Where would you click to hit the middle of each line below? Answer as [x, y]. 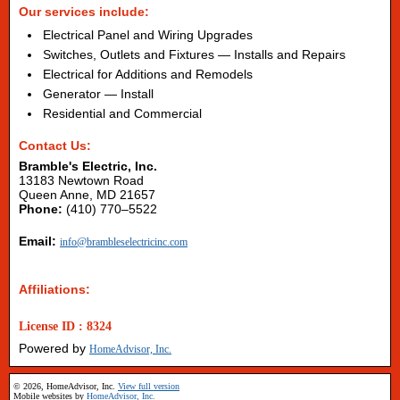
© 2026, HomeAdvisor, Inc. [66, 386]
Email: [39, 241]
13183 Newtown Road [81, 180]
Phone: [41, 209]
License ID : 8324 [65, 326]
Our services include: [84, 12]
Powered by [54, 348]
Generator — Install [98, 94]
